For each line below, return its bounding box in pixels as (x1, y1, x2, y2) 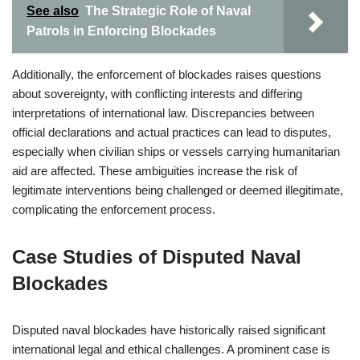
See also (27, 4, 79, 18)
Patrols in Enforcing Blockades (27, 24, 216, 38)
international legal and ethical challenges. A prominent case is (12, 342, 330, 356)
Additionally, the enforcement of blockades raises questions (12, 67, 321, 81)
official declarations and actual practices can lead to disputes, (12, 125, 331, 139)
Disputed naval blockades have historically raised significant (12, 323, 325, 337)
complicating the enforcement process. (12, 202, 215, 216)
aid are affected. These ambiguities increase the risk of (12, 164, 297, 178)
